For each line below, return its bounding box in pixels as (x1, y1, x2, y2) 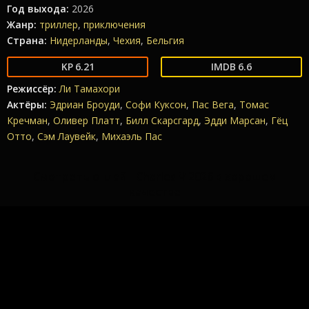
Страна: (7, 34, 47, 47)
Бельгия (146, 34, 184, 47)
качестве (128, 184, 181, 199)
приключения (83, 18, 146, 31)
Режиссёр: (7, 82, 57, 95)
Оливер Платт (53, 114, 120, 127)
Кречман (7, 114, 48, 127)
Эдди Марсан (204, 114, 266, 127)
